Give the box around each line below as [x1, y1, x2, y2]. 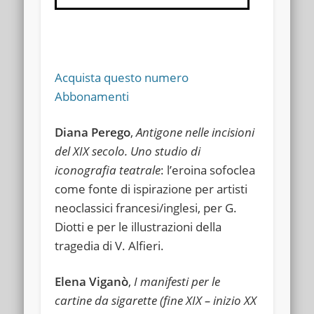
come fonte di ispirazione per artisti [55, 180, 248, 197]
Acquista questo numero [55, 69, 189, 86]
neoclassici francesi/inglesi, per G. [55, 199, 238, 216]
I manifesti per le [134, 273, 221, 289]
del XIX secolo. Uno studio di [55, 142, 201, 159]
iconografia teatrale [55, 161, 161, 178]
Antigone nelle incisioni [133, 123, 255, 140]
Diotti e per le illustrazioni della [55, 218, 222, 235]
